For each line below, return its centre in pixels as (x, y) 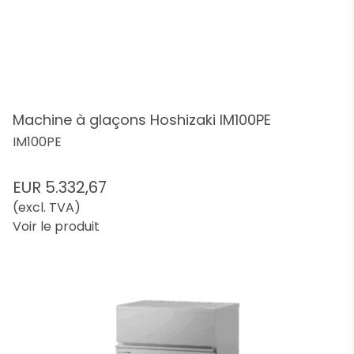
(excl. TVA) (47, 207)
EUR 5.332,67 (60, 187)
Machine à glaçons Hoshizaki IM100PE (142, 119)
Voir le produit (56, 226)
